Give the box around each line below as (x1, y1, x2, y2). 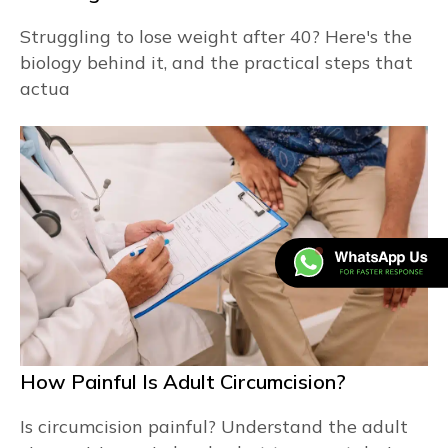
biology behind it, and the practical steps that (20, 51, 413, 74)
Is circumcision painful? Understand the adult (20, 415, 408, 438)
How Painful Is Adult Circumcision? (20, 369, 346, 394)
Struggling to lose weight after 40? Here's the (20, 25, 412, 48)
